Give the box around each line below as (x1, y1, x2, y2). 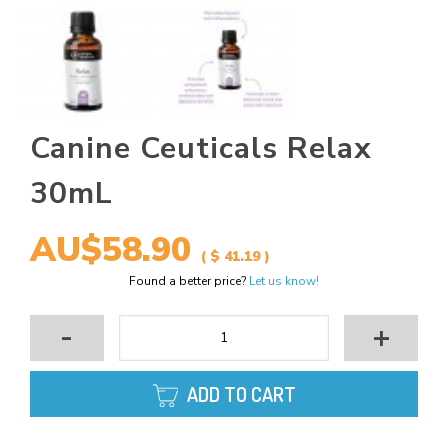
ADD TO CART (187, 381, 296, 408)
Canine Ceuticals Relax (30, 128, 372, 170)
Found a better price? (129, 273, 249, 290)
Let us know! (249, 273, 319, 290)
